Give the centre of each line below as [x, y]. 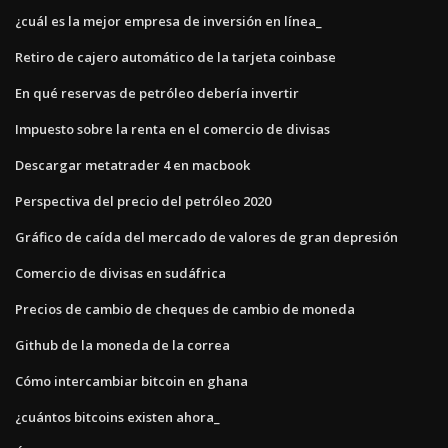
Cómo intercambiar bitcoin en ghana [131, 380]
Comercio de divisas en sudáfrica [120, 272]
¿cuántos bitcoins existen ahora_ [117, 416]
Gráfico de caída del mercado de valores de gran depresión [206, 236]
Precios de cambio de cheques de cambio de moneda [185, 308]
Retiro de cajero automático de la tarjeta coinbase [175, 56]
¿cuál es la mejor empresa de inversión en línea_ [168, 20]
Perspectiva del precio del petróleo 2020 [143, 200]
